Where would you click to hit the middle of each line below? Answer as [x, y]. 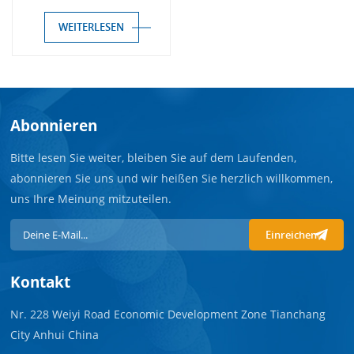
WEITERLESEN [91, 27]
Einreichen [292, 235]
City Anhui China [55, 335]
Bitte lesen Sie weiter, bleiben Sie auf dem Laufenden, [154, 158]
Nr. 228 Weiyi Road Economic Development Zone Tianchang [168, 314]
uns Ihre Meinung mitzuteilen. [91, 199]
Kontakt [41, 282]
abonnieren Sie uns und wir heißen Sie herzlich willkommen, [172, 179]
